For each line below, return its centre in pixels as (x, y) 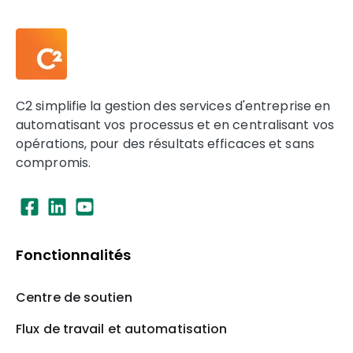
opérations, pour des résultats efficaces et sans (165, 143)
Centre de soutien (74, 298)
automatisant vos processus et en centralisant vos (175, 124)
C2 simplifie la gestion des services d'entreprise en (173, 106)
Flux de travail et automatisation (122, 329)
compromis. (53, 162)
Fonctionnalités (73, 255)
